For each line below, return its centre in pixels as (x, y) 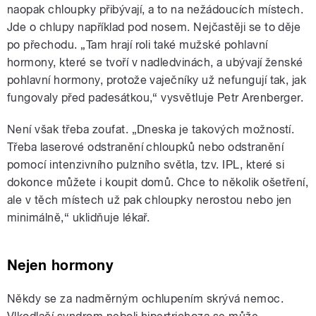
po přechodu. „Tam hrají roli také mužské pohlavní (138, 45)
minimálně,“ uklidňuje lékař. (79, 218)
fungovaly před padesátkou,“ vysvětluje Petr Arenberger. (156, 98)
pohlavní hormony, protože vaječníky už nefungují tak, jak (157, 80)
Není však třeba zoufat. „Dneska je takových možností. (151, 130)
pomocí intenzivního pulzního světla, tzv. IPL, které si (146, 165)
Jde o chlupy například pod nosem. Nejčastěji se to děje (154, 28)
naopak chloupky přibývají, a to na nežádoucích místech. (156, 10)
